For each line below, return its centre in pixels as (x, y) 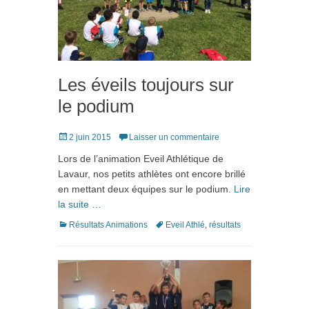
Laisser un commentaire (174, 137)
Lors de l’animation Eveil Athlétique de (141, 158)
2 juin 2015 (90, 137)
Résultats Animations (108, 225)
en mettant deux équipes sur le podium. (146, 189)
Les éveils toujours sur (146, 84)
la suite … (80, 204)
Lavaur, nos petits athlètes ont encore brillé (152, 173)
